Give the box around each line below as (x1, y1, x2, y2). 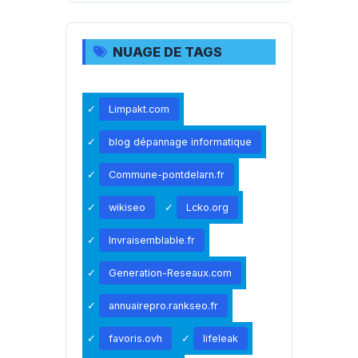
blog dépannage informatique (109, 135, 253, 148)
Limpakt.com (109, 102, 170, 115)
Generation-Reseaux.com (109, 266, 233, 279)
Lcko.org (186, 201, 229, 213)
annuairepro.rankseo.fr (109, 299, 219, 312)
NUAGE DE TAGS (113, 43, 223, 60)
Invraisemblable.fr (109, 233, 196, 246)
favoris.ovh (109, 332, 163, 344)
